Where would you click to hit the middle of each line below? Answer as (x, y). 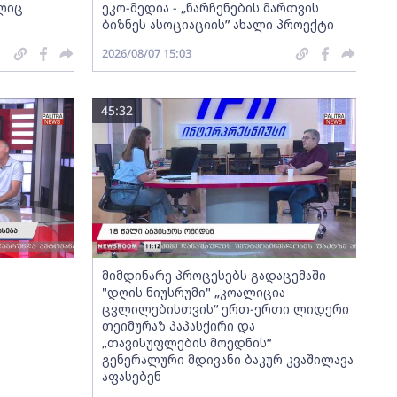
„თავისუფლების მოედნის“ (186, 343)
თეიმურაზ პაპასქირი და (178, 326)
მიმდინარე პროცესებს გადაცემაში (214, 275)
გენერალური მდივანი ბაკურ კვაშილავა (227, 359)
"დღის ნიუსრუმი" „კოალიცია (193, 292)
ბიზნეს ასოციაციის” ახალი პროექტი (218, 24)
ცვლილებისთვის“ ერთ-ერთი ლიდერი (225, 309)
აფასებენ (131, 376)
